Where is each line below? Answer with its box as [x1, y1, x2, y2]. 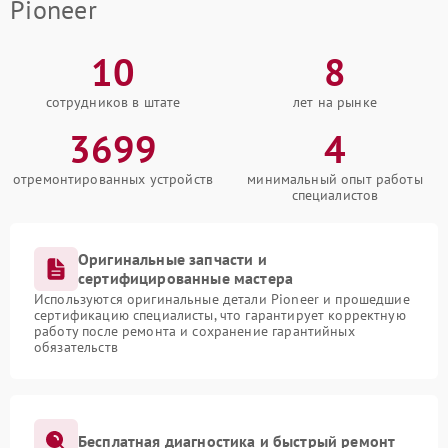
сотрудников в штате [45, 93, 181, 112]
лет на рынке [293, 93, 377, 112]
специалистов [291, 186, 379, 205]
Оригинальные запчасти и [78, 249, 267, 270]
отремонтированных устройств [12, 170, 214, 189]
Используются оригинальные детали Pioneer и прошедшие [34, 290, 410, 309]
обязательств [34, 338, 118, 357]
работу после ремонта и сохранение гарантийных [34, 322, 355, 341]
